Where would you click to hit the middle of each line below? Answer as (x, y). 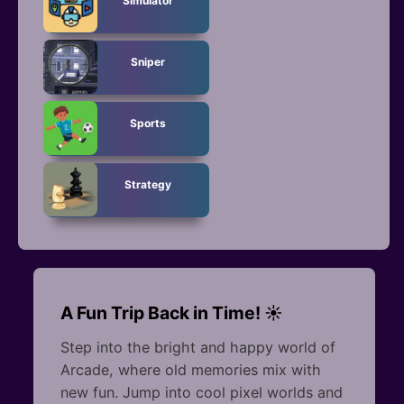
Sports (147, 123)
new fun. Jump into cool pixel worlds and (201, 393)
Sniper (147, 61)
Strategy (147, 185)
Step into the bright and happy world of (197, 348)
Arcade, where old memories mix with (190, 370)
